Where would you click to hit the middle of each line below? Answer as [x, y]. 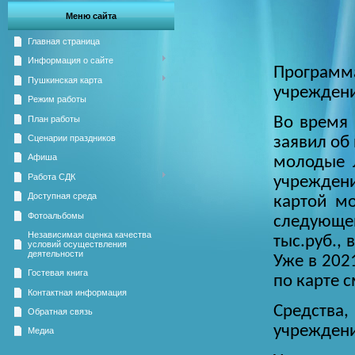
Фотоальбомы [56, 215]
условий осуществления [77, 244]
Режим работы [57, 99]
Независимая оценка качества [90, 234]
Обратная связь [60, 312]
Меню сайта [91, 16]
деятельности [55, 253]
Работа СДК [52, 176]
